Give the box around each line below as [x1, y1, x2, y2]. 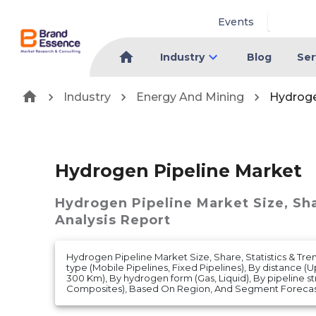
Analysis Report [55, 212, 171, 229]
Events [218, 15, 255, 28]
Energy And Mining [136, 90, 244, 104]
